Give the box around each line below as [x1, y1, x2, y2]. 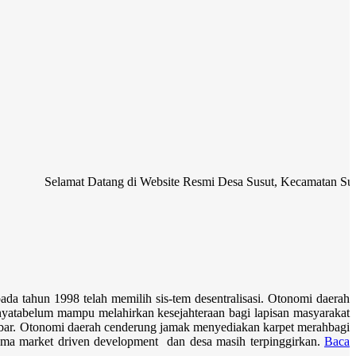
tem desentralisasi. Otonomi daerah [172, 292, 350, 306]
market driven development [19, 335, 163, 349]
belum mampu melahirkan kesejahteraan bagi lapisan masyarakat [21, 306, 350, 320]
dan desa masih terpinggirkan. [162, 335, 325, 349]
